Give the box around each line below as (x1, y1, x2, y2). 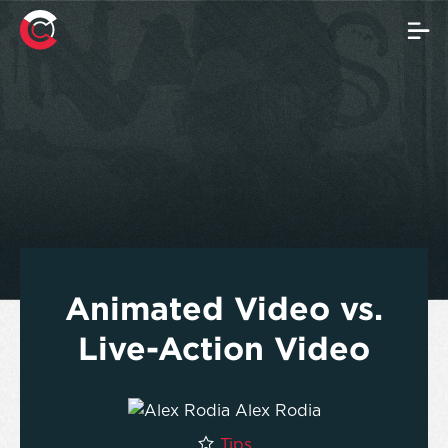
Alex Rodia (234, 403, 321, 419)
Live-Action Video (78, 330, 370, 366)
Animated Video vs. (65, 290, 383, 326)
